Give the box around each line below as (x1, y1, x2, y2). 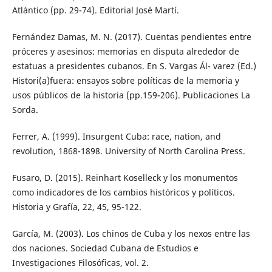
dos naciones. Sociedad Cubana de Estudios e (12, 242, 199, 254)
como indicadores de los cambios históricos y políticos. (12, 186, 235, 199)
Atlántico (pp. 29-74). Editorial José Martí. (12, 4, 179, 16)
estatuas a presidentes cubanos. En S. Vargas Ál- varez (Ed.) (12, 60, 256, 72)
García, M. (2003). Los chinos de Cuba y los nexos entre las (12, 228, 250, 240)
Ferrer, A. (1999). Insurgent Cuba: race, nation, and (12, 131, 221, 143)
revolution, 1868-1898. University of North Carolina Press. (12, 145, 245, 157)
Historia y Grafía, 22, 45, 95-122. (12, 201, 141, 213)
